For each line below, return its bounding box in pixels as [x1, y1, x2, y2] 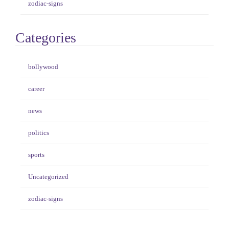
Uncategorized [28, 173, 68, 181]
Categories [15, 30, 76, 46]
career [28, 85, 44, 93]
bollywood [28, 63, 58, 71]
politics [28, 129, 49, 137]
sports [28, 151, 44, 159]
